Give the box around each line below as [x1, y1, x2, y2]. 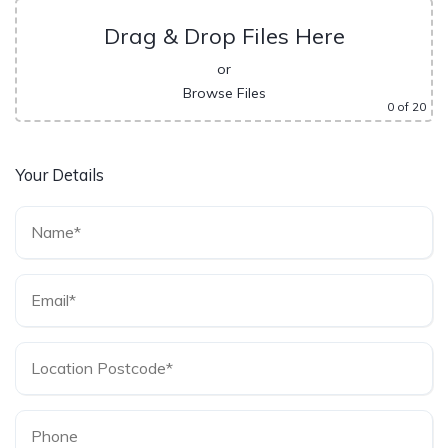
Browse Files [182, 84, 266, 103]
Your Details [15, 165, 104, 186]
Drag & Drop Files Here [103, 22, 345, 51]
